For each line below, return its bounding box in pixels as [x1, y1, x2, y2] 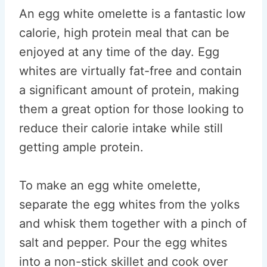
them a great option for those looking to [19, 102, 244, 116]
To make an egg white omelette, [19, 178, 201, 193]
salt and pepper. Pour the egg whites [19, 235, 227, 250]
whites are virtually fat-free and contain [19, 64, 242, 78]
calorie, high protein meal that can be [19, 26, 229, 40]
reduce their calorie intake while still [19, 121, 223, 135]
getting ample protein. [19, 140, 144, 154]
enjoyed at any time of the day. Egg [19, 45, 219, 59]
